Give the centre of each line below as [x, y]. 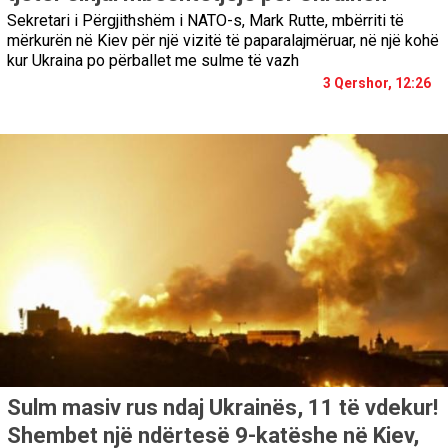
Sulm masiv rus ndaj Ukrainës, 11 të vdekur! [222, 408]
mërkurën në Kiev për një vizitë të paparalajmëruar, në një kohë [223, 40]
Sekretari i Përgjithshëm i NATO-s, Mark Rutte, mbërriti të [205, 20]
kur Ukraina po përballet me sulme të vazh [153, 60]
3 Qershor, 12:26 [377, 82]
